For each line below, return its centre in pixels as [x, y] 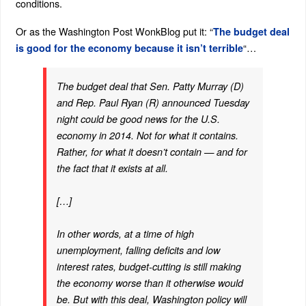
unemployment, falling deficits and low [138, 250]
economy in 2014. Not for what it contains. [147, 136]
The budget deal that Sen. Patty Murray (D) [150, 86]
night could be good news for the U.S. [138, 119]
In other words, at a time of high [125, 234]
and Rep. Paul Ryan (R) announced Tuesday [153, 103]
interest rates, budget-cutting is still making [149, 267]
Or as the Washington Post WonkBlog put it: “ [114, 31]
